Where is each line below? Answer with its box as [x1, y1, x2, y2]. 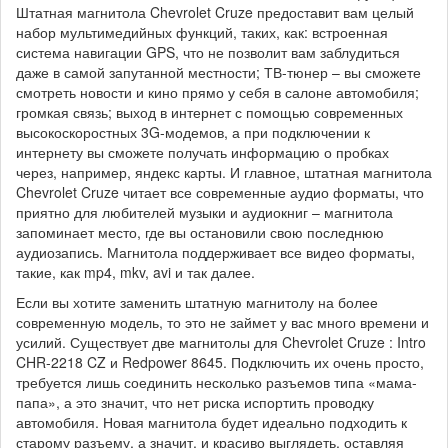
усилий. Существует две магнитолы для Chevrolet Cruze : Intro [16, 332, 426, 352]
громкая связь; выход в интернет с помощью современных [16, 102, 403, 122]
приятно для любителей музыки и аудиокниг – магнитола [16, 202, 393, 222]
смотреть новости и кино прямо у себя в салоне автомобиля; [16, 82, 419, 102]
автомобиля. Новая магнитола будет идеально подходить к [16, 412, 407, 432]
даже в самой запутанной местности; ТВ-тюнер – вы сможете [16, 62, 421, 82]
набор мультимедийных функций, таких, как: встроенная [16, 22, 388, 42]
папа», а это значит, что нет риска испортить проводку [16, 392, 374, 412]
